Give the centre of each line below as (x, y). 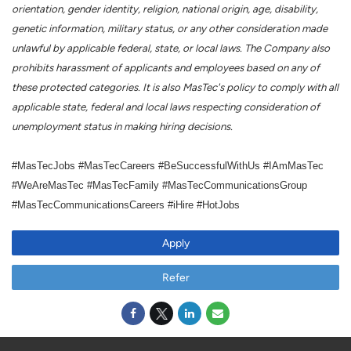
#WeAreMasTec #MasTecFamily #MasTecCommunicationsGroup (159, 186)
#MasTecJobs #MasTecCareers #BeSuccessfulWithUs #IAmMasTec (168, 166)
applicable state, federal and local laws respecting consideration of (166, 107)
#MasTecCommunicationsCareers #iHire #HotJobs (126, 205)
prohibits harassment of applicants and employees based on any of (166, 68)
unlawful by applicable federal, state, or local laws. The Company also (171, 49)
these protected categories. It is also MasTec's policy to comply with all (175, 88)
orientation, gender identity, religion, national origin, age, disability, (165, 9)
